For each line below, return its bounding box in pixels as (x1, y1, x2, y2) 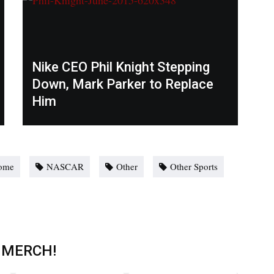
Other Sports (170, 160, 218, 173)
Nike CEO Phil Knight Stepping (31, 59, 210, 75)
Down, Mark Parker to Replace (31, 76, 213, 92)
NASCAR (46, 160, 84, 173)
